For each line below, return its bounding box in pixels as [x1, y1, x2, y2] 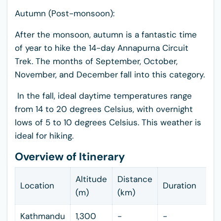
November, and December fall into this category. [15, 69, 205, 80]
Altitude [75, 174, 107, 184]
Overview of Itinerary [15, 149, 127, 164]
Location [20, 180, 54, 191]
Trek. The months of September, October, [15, 56, 178, 67]
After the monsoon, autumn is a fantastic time [15, 29, 197, 40]
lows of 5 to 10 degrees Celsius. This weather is [15, 117, 201, 128]
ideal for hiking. [15, 130, 74, 141]
